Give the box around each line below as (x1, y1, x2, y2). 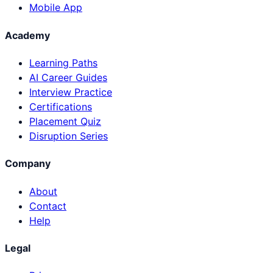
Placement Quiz (29, 115, 101, 127)
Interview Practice (29, 86, 112, 98)
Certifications (29, 101, 92, 113)
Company (5, 157, 51, 170)
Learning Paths (29, 57, 97, 69)
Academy (5, 29, 50, 41)
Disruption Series (29, 130, 108, 142)
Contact (29, 199, 66, 212)
